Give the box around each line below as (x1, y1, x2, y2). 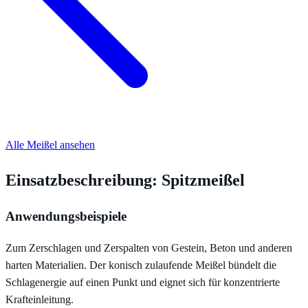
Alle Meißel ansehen (5, 138, 95, 151)
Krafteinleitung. (5, 294, 74, 306)
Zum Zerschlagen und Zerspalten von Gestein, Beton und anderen (5, 242, 292, 254)
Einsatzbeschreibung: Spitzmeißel (5, 170, 245, 189)
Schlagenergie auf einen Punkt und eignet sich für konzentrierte (5, 276, 280, 289)
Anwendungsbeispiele (5, 209, 126, 224)
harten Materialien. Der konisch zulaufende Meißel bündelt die (5, 259, 276, 272)
